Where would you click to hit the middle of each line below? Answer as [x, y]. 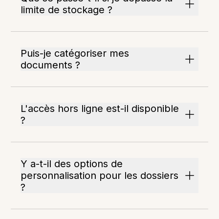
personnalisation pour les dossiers [100, 176]
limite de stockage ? [67, 10]
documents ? [51, 65]
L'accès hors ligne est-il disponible [100, 109]
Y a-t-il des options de [72, 164]
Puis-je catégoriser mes [75, 54]
